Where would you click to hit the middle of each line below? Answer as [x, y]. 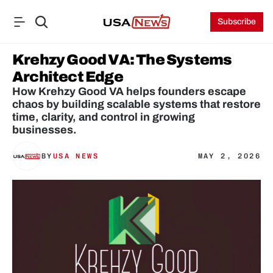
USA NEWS [76, 156]
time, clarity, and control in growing [104, 117]
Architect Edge [68, 77]
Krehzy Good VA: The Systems [122, 60]
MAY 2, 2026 [229, 156]
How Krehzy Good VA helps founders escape [129, 91]
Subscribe [237, 22]
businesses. [44, 130]
